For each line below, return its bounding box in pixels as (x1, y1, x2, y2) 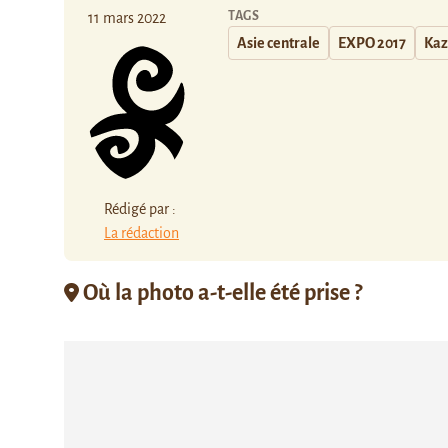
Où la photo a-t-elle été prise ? (79, 280, 362, 305)
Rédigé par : (104, 200, 176, 217)
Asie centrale (237, 35, 320, 51)
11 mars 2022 (88, 10, 166, 26)
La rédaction (104, 224, 179, 241)
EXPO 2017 (338, 35, 406, 51)
